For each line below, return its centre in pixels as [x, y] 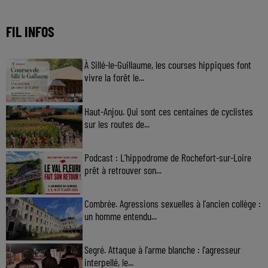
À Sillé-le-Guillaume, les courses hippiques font [167, 65]
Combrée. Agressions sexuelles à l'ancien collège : [172, 203]
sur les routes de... [117, 124]
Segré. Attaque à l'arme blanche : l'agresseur [162, 250]
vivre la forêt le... [114, 77]
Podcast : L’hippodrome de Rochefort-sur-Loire [167, 157]
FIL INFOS [30, 32]
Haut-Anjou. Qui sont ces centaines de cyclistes [168, 111]
